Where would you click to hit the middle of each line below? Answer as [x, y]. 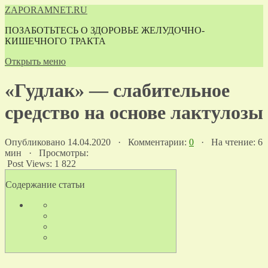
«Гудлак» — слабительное [117, 91]
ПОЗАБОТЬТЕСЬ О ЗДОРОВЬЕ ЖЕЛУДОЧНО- [105, 30]
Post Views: [30, 163]
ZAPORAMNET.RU [46, 10]
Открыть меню [35, 61]
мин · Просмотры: [47, 153]
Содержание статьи [45, 184]
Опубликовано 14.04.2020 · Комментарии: [97, 142]
